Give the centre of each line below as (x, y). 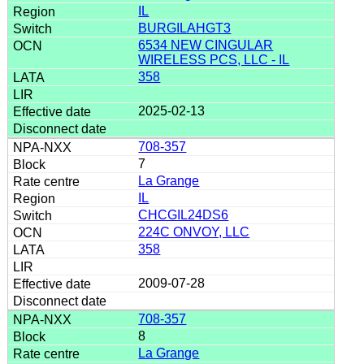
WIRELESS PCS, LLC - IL (214, 59)
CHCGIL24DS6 (184, 214)
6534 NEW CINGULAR (206, 45)
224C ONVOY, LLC (194, 232)
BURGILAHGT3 (185, 28)
